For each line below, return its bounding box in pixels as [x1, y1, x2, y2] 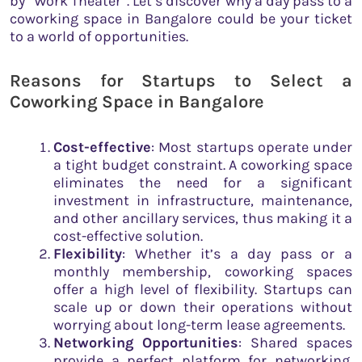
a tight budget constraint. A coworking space [53, 155, 352, 174]
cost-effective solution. [53, 226, 203, 245]
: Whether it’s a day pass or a [122, 244, 352, 263]
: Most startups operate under [151, 137, 352, 156]
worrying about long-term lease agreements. [53, 315, 345, 334]
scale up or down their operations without [53, 297, 352, 316]
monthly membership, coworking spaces [53, 262, 352, 280]
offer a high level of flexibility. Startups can [53, 280, 352, 298]
